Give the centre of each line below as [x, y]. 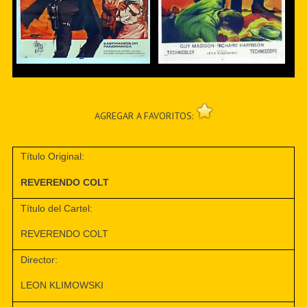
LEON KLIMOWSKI [62, 285]
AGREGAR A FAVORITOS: [145, 115]
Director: [39, 260]
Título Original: [53, 157]
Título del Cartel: [57, 208]
